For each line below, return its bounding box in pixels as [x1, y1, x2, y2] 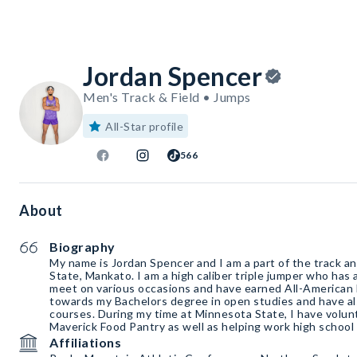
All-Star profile [105, 120, 183, 134]
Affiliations [49, 335, 121, 351]
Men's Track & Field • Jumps [83, 89, 251, 105]
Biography [49, 239, 116, 255]
